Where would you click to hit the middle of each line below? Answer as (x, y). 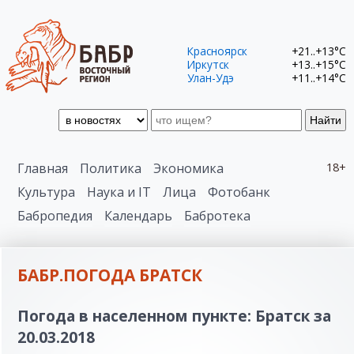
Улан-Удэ (211, 77)
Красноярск (217, 51)
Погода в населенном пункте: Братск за (174, 316)
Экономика (188, 168)
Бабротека (217, 216)
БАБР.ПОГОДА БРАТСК (110, 275)
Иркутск (208, 64)
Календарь (138, 216)
